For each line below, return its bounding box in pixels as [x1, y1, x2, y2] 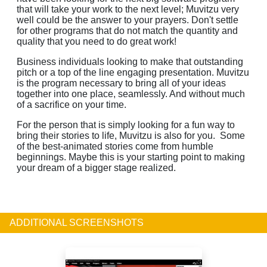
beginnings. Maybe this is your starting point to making [17, 151, 245, 162]
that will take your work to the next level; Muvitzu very [17, 4, 239, 14]
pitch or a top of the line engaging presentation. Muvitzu [17, 67, 249, 77]
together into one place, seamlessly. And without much [17, 88, 245, 99]
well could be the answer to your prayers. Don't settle [17, 14, 238, 25]
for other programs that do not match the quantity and [17, 25, 238, 36]
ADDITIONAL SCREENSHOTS [10, 217, 144, 228]
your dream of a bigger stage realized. [17, 162, 176, 173]
